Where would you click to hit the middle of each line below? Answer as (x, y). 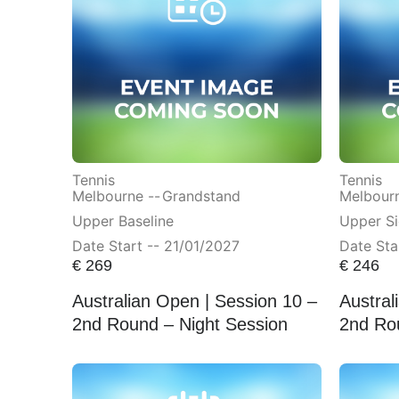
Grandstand (201, 196)
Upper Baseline (122, 221)
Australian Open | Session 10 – (194, 301)
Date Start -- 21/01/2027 (155, 246)
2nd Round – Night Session (179, 324)
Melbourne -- (116, 196)
